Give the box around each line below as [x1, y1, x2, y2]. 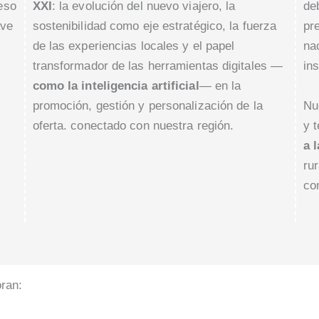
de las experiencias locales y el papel [32, 39, 235, 53]
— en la [199, 79, 241, 93]
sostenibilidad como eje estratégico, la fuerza [32, 19, 277, 33]
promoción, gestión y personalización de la [32, 99, 263, 113]
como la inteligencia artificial [32, 79, 199, 93]
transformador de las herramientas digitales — [32, 59, 283, 73]
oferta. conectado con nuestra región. [32, 119, 234, 133]
